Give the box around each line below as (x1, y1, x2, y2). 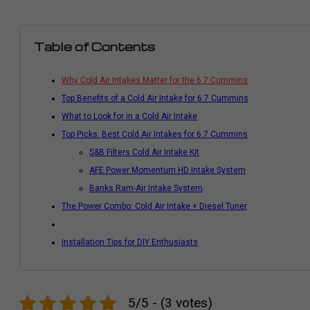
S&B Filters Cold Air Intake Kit (89, 147, 199, 157)
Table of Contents (34, 39, 155, 54)
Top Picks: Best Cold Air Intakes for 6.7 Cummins (62, 129, 248, 139)
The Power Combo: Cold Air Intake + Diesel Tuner (62, 201, 247, 211)
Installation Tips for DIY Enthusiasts (62, 237, 198, 247)
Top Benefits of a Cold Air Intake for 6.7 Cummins (62, 93, 248, 103)
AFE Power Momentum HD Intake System (89, 165, 246, 175)
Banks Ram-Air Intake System (89, 183, 203, 193)
